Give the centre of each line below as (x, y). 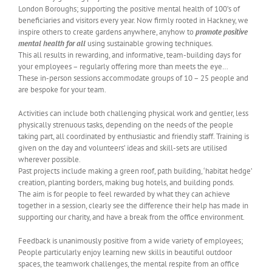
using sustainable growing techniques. (149, 44)
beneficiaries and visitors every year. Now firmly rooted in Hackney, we (133, 21)
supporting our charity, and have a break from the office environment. (131, 217)
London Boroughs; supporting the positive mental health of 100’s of (129, 9)
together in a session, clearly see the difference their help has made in (133, 206)
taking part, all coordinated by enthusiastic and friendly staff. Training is (134, 137)
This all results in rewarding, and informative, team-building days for (130, 55)
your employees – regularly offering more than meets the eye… (123, 67)
